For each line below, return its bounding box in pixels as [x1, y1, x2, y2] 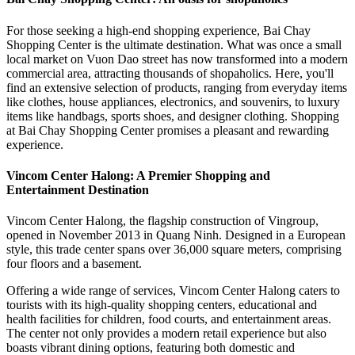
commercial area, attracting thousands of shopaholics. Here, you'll [6, 66, 334, 80]
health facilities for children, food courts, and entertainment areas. [6, 312, 331, 326]
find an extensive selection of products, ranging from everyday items [6, 80, 347, 94]
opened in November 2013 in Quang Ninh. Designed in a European [6, 228, 345, 242]
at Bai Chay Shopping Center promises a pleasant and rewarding [6, 123, 329, 137]
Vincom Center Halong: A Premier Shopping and [6, 168, 270, 182]
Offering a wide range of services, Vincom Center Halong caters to [6, 284, 340, 298]
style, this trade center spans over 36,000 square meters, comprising [6, 242, 342, 257]
